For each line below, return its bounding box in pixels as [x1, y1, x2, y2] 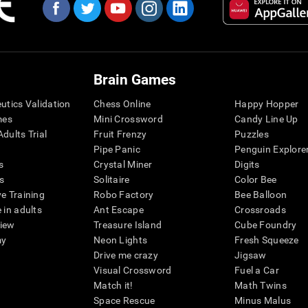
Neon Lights [93, 234, 148, 246]
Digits [234, 159, 260, 170]
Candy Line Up [234, 113, 298, 125]
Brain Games [93, 71, 176, 89]
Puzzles [234, 129, 269, 140]
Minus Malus [234, 295, 291, 307]
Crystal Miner [93, 159, 153, 170]
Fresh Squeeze [234, 234, 299, 246]
